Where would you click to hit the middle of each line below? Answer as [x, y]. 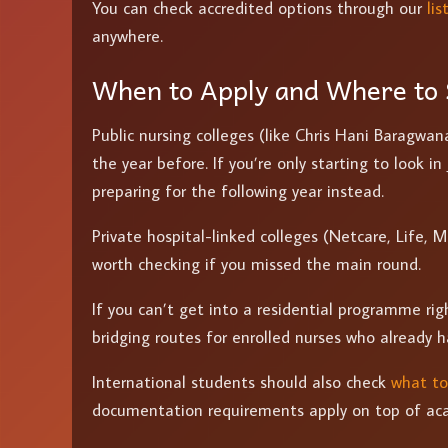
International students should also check [241, 381]
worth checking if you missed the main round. [256, 263]
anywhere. [127, 35]
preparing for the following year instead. [238, 190]
